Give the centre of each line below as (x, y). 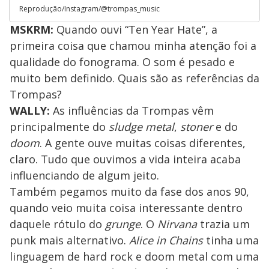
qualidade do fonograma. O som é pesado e (122, 62)
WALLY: (30, 110)
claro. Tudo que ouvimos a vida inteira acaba (125, 159)
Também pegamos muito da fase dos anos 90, (129, 191)
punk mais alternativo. (69, 240)
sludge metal (141, 126)
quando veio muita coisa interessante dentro (126, 207)
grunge (123, 224)
